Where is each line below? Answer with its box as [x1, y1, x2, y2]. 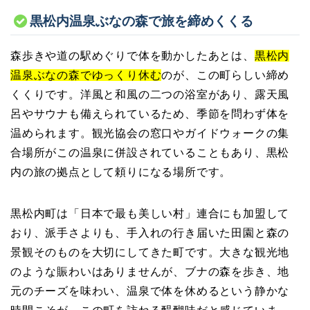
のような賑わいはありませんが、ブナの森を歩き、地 [10, 265, 290, 277]
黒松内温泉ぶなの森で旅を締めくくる [30, 14, 253, 29]
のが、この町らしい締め [161, 69, 290, 81]
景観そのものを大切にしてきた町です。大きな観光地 [10, 246, 290, 258]
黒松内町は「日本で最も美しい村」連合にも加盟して [10, 207, 290, 219]
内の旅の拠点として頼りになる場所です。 [10, 165, 232, 178]
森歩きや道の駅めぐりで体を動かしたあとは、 [10, 49, 255, 62]
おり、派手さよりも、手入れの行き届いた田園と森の [10, 226, 290, 239]
